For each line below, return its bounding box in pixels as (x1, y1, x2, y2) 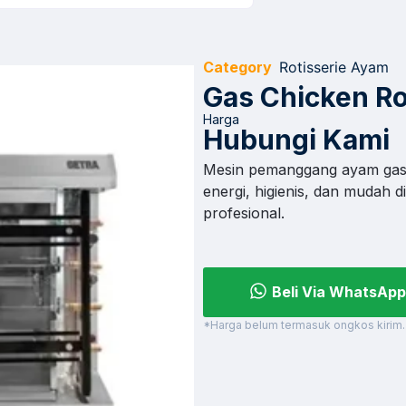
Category (203, 57, 272, 76)
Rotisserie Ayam (279, 57, 389, 76)
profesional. (203, 203, 285, 222)
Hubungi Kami (203, 122, 390, 156)
